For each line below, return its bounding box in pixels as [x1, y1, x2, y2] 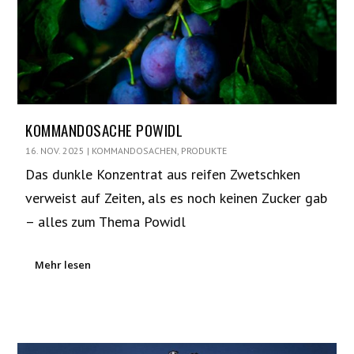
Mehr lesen [35, 258, 92, 273]
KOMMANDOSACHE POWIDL [25, 119, 183, 141]
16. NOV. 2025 [25, 145, 85, 157]
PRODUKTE [181, 145, 228, 157]
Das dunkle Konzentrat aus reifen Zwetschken [25, 165, 301, 184]
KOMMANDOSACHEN [92, 145, 178, 157]
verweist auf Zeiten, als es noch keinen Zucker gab [25, 189, 328, 208]
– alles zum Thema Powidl [25, 213, 186, 232]
